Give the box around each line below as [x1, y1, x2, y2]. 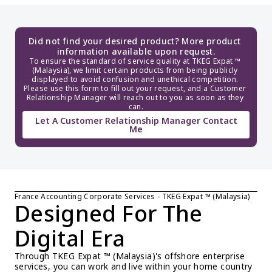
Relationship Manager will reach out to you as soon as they [26, 92, 243, 103]
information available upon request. [56, 46, 216, 57]
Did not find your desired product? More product [29, 35, 241, 47]
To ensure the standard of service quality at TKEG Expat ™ [29, 56, 241, 66]
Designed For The [15, 199, 203, 228]
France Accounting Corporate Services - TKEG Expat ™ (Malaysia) [15, 191, 250, 202]
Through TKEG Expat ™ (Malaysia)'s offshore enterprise [15, 250, 245, 262]
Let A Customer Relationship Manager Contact [35, 114, 237, 126]
